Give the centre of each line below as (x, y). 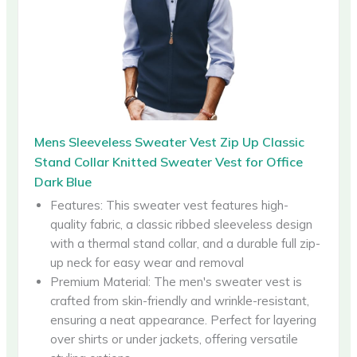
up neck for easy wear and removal (147, 262)
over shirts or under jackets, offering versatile (175, 339)
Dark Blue (63, 181)
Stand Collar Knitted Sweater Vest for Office (169, 161)
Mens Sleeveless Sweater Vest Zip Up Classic (170, 141)
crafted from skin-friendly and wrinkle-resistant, (180, 300)
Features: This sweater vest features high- (170, 205)
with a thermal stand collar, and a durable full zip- (186, 243)
